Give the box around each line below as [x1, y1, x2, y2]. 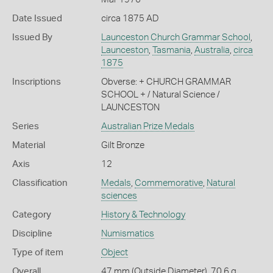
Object [101, 247, 128, 257]
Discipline [12, 229, 52, 238]
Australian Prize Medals [101, 121, 194, 131]
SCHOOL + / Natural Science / [101, 90, 220, 99]
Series [12, 121, 39, 131]
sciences [101, 191, 137, 200]
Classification [12, 178, 68, 188]
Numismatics [101, 229, 154, 238]
